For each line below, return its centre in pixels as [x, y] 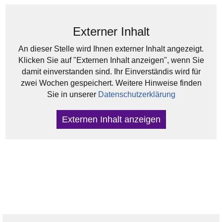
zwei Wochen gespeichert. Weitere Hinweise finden [111, 83]
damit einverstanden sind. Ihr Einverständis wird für [111, 71]
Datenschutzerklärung [137, 94]
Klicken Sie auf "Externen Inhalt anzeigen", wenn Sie [111, 60]
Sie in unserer [72, 94]
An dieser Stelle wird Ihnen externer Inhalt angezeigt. [111, 49]
